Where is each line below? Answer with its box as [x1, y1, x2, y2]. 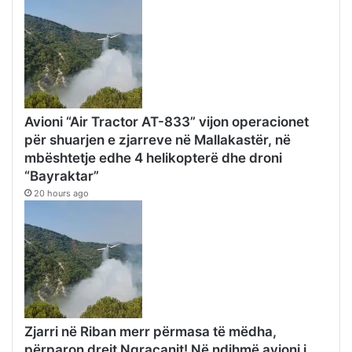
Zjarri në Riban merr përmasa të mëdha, [24, 324, 277, 340]
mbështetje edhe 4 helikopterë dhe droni [24, 150, 282, 167]
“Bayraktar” [24, 168, 99, 185]
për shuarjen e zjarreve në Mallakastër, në [24, 132, 291, 148]
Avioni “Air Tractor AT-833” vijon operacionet [24, 114, 309, 130]
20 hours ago [34, 188, 89, 200]
